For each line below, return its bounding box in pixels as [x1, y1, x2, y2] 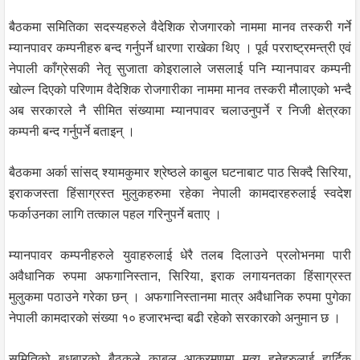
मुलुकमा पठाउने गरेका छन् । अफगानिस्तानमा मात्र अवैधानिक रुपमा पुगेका [9, 289, 351, 304]
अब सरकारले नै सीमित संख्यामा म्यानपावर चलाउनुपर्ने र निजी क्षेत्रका [9, 103, 351, 117]
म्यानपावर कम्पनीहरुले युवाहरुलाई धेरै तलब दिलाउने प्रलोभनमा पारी [9, 247, 351, 262]
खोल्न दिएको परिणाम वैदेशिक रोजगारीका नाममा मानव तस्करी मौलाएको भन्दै [9, 82, 351, 96]
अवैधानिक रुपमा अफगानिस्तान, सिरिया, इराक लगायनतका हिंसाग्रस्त [9, 268, 351, 283]
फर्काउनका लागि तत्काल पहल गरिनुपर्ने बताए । [9, 207, 222, 221]
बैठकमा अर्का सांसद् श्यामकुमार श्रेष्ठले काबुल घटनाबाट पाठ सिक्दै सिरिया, [9, 165, 351, 179]
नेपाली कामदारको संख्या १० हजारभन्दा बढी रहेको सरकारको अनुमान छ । [9, 310, 341, 325]
